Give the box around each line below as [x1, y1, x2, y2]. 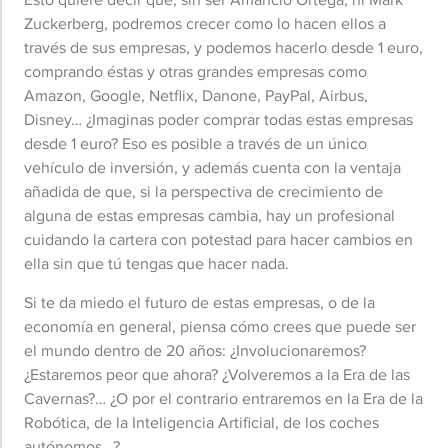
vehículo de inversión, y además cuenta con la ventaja [24, 156, 401, 180]
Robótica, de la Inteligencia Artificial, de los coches [24, 410, 379, 434]
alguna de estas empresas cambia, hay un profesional [24, 204, 395, 228]
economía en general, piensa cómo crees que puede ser [24, 314, 416, 338]
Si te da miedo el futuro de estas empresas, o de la [24, 290, 375, 314]
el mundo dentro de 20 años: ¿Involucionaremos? [24, 338, 366, 362]
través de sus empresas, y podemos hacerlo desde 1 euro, [24, 36, 423, 60]
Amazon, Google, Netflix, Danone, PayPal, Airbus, [24, 84, 368, 108]
